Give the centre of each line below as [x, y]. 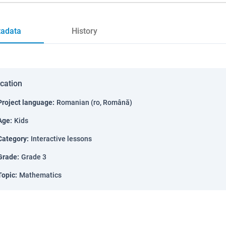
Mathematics [40, 175]
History [84, 31]
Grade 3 [34, 157]
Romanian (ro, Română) [94, 102]
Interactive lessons [61, 139]
